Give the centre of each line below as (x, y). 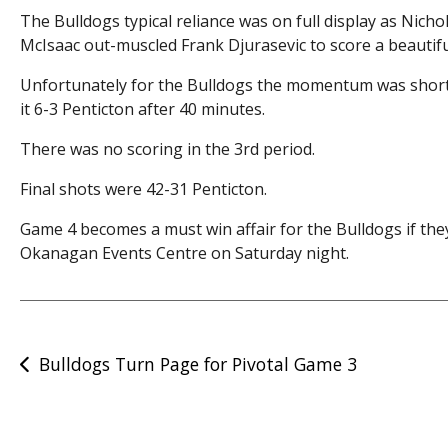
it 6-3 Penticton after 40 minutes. (143, 108)
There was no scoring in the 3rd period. (168, 148)
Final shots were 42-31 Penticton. (144, 188)
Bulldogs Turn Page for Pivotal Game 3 (197, 363)
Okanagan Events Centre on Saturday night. (185, 252)
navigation (73, 397)
